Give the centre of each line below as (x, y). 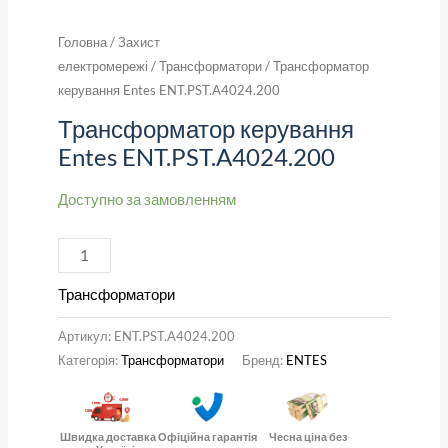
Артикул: (85, 336)
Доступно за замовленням (146, 199)
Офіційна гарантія (208, 436)
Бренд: (263, 360)
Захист (138, 41)
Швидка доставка (107, 436)
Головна (82, 41)
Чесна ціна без (307, 436)
